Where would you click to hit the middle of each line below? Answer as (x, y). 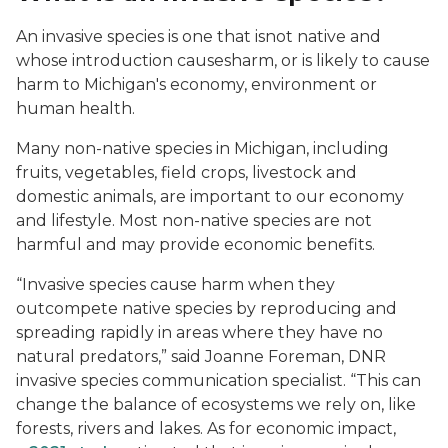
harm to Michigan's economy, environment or (196, 84)
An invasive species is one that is (140, 36)
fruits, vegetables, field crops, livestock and (186, 172)
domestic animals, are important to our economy (210, 196)
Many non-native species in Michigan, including (202, 148)
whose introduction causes (123, 60)
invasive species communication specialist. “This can (218, 380)
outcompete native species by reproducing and (206, 308)
